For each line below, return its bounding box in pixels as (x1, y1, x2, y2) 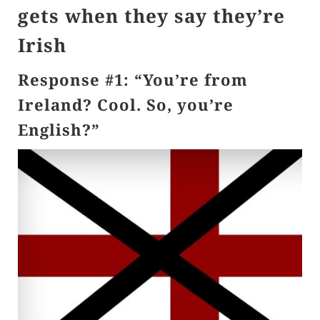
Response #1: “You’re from (18, 68, 248, 90)
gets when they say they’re (18, 2, 285, 29)
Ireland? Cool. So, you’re (18, 93, 234, 115)
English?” (18, 118, 100, 140)
